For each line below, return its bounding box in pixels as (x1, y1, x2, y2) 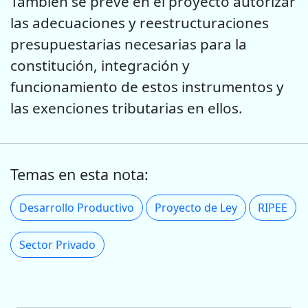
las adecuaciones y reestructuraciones (10, 12, 269, 32)
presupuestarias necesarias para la (10, 34, 247, 54)
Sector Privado (19, 237, 96, 253)
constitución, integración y (10, 55, 190, 75)
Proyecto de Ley (155, 200, 237, 216)
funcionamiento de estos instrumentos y (10, 76, 284, 96)
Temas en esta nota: (10, 164, 148, 185)
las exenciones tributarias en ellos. (10, 98, 243, 118)
